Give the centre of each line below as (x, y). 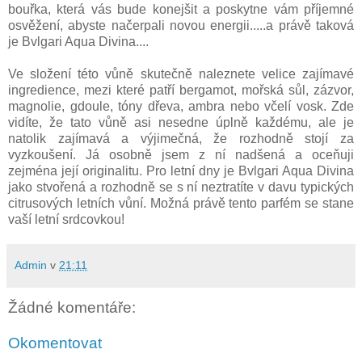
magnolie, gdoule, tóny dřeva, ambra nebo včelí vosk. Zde (181, 106)
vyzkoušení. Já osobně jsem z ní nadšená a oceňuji (181, 154)
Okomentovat (55, 343)
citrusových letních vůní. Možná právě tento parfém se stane (181, 203)
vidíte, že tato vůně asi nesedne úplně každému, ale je (181, 122)
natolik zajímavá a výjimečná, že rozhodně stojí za (181, 138)
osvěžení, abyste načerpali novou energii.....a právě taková (181, 25)
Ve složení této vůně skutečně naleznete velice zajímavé (181, 74)
